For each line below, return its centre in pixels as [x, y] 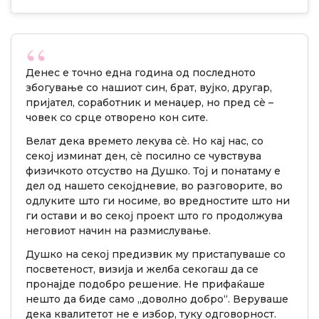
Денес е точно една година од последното [141, 73]
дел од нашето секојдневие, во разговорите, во [154, 186]
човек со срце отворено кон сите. [117, 118]
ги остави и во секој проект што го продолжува [154, 216]
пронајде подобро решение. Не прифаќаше [145, 284]
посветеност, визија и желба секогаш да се [142, 270]
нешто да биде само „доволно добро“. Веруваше [157, 299]
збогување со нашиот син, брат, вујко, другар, [149, 88]
